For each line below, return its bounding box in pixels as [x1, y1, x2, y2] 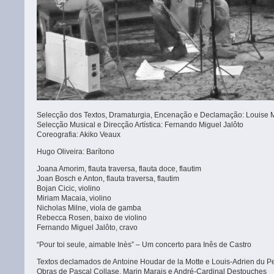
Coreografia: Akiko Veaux [37, 130, 120, 139]
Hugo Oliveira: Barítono [37, 147, 114, 156]
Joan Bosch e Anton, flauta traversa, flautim [37, 174, 179, 183]
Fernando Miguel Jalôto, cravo [37, 223, 138, 232]
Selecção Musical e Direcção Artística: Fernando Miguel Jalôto [37, 120, 243, 129]
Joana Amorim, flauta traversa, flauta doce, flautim [37, 165, 201, 173]
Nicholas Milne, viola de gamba [37, 204, 141, 212]
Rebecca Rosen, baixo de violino [37, 213, 147, 222]
